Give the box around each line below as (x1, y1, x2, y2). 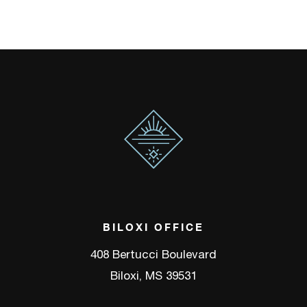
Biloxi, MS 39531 (110, 268, 197, 282)
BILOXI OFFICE (103, 220, 204, 233)
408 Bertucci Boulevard (90, 247, 217, 261)
